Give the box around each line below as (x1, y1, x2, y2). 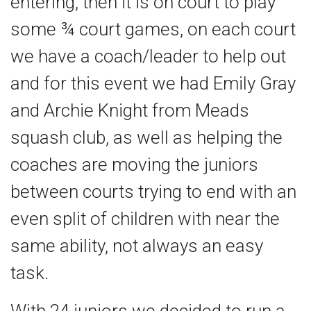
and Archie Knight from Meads (10, 100, 249, 121)
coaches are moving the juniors (10, 154, 258, 176)
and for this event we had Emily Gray (10, 73, 296, 94)
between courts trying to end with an (10, 181, 296, 203)
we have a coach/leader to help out (10, 46, 286, 67)
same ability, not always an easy (10, 235, 263, 257)
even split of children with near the (10, 208, 280, 230)
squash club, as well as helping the (10, 127, 283, 149)
